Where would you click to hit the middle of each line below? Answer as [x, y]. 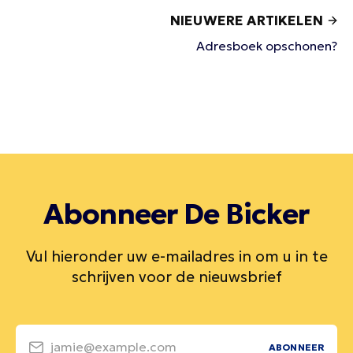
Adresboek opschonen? [267, 45]
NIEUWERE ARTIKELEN [246, 20]
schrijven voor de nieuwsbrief [176, 277]
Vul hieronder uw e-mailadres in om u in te [176, 256]
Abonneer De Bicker [176, 214]
